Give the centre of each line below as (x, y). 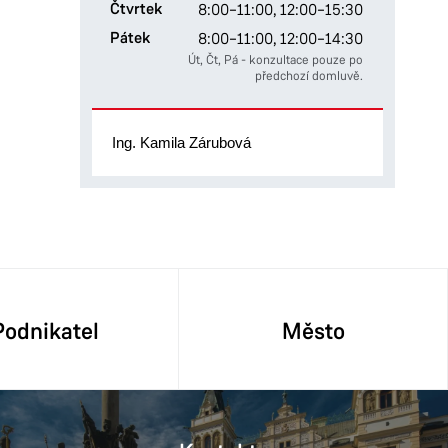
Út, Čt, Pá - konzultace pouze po (275, 59)
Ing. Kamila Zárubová (181, 142)
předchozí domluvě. (308, 75)
